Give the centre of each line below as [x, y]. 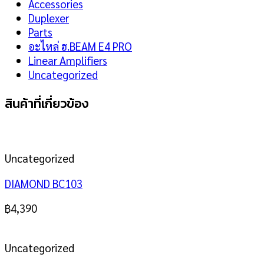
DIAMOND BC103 [44, 183]
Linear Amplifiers [68, 60]
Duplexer [49, 17]
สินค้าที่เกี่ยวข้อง [47, 104]
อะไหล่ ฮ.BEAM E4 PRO [80, 46]
